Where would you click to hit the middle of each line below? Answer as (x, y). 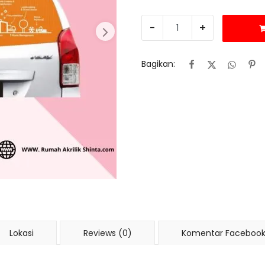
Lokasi (21, 233)
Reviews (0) (107, 233)
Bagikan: (158, 64)
